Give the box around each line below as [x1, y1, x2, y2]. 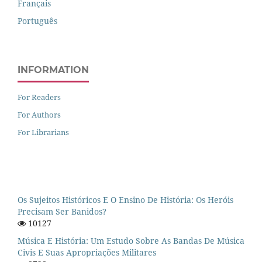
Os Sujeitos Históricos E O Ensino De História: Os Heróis [18, 194, 233, 206]
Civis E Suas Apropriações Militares [18, 247, 156, 258]
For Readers [18, 92, 61, 103]
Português [18, 15, 57, 26]
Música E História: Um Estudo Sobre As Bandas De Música [18, 235, 244, 247]
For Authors [18, 109, 61, 120]
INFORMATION [18, 64, 89, 76]
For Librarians [18, 127, 69, 138]
